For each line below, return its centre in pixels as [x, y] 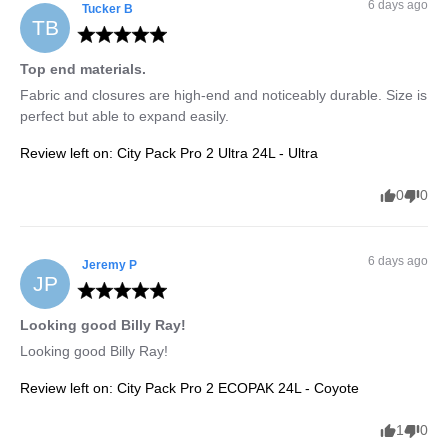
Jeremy [104, 264]
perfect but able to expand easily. [124, 115]
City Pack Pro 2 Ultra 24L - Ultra [217, 152]
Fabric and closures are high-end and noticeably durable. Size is [223, 94]
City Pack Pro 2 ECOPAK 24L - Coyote [238, 387]
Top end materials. [83, 68]
